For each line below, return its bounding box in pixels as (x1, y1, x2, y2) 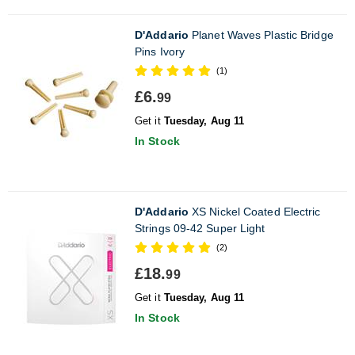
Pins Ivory (135, 44, 185, 58)
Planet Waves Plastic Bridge (188, 28, 334, 41)
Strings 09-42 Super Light (135, 221, 265, 235)
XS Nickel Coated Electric (188, 204, 321, 218)
